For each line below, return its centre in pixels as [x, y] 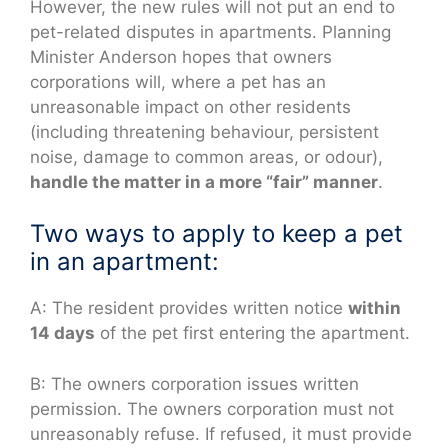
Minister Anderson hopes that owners [181, 56]
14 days [62, 333]
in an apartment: [124, 262]
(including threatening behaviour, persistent [204, 131]
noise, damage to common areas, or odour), [206, 156]
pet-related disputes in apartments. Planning [210, 31]
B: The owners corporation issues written [194, 383]
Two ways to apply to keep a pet [216, 234]
